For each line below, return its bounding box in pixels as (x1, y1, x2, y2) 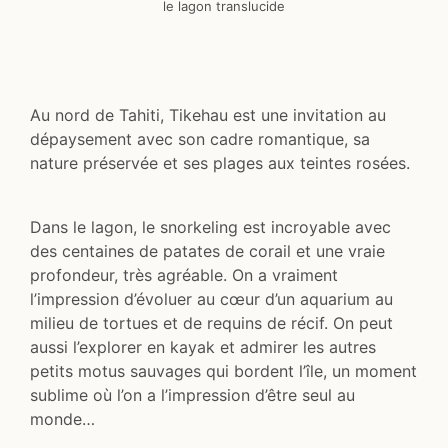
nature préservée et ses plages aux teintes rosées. (30, 153, 410, 174)
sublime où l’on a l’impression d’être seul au (30, 385, 355, 406)
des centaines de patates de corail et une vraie (30, 241, 385, 262)
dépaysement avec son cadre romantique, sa (30, 129, 370, 150)
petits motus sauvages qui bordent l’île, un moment (30, 361, 417, 382)
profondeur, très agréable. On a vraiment (30, 265, 338, 286)
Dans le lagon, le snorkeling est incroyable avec (30, 217, 391, 238)
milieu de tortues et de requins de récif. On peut (30, 313, 393, 334)
